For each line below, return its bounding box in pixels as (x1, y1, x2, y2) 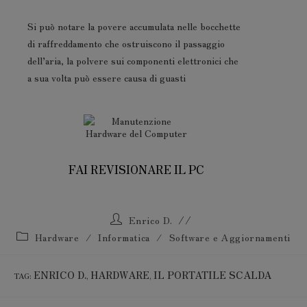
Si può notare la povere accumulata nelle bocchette (27, 19, 241, 33)
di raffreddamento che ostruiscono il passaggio (27, 36, 225, 50)
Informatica (98, 230, 150, 244)
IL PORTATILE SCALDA (153, 268, 271, 282)
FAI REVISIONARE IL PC (68, 161, 204, 177)
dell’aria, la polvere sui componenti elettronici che (27, 53, 238, 67)
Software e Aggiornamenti (169, 230, 291, 244)
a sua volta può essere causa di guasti (27, 71, 186, 84)
